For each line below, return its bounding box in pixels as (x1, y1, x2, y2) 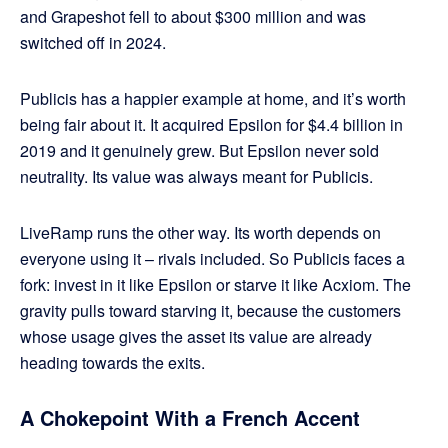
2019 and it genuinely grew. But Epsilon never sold (20, 139, 379, 163)
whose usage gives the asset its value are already (20, 325, 372, 349)
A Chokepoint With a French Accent (20, 403, 360, 433)
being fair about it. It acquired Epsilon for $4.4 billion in (20, 113, 403, 137)
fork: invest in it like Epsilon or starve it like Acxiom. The (20, 273, 411, 297)
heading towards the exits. (20, 351, 205, 375)
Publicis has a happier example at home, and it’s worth (20, 87, 406, 111)
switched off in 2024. (20, 31, 166, 55)
